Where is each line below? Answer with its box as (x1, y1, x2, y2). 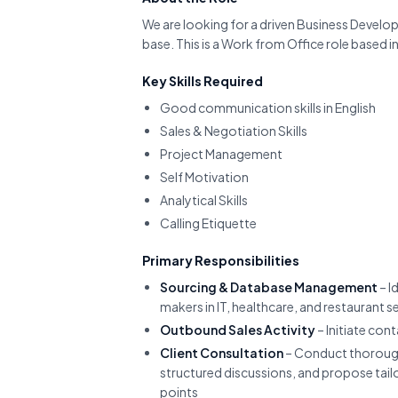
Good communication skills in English (160, 99, 376, 115)
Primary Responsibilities (142, 252, 299, 268)
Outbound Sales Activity (160, 322, 315, 338)
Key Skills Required (142, 73, 263, 89)
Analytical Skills (160, 192, 248, 208)
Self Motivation (160, 169, 249, 185)
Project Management (160, 146, 283, 162)
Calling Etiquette (160, 215, 257, 231)
